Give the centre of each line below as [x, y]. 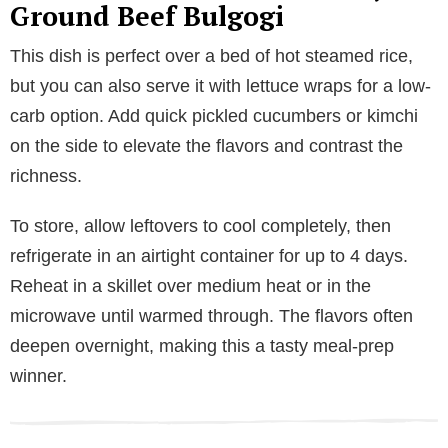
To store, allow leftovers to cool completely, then [200, 225]
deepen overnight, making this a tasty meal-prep [202, 345]
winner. [38, 375]
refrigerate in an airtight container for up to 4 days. [209, 255]
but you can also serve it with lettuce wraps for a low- [220, 85]
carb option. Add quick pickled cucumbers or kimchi [214, 115]
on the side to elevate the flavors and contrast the [206, 145]
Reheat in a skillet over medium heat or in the [190, 285]
